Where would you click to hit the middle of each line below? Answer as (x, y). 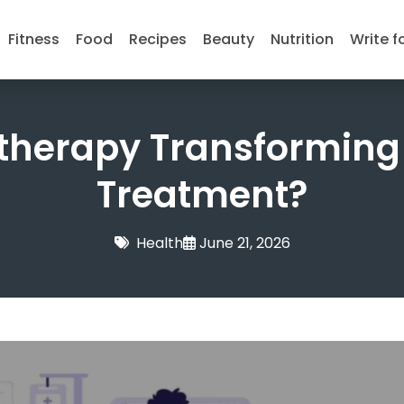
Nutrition (302, 39)
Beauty (228, 39)
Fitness (33, 39)
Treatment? (202, 195)
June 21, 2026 (244, 243)
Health (159, 243)
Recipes (157, 39)
